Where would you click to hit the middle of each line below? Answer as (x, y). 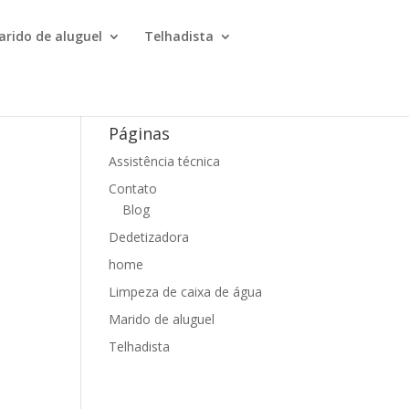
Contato (133, 189)
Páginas (140, 133)
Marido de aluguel (162, 319)
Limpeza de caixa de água (186, 292)
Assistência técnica (165, 161)
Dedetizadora (149, 237)
